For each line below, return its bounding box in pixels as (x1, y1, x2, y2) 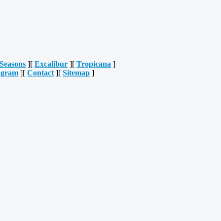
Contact (27, 68, 54, 77)
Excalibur (35, 59, 68, 68)
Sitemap (63, 68, 90, 77)
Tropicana (76, 59, 111, 68)
